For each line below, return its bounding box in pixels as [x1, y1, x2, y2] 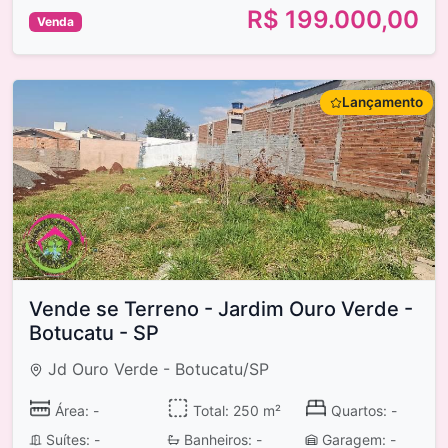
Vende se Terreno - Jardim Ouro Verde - [29, 297, 413, 322]
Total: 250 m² [188, 401, 281, 419]
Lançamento [342, 94, 423, 111]
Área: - [50, 401, 99, 419]
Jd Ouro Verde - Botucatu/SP [43, 359, 270, 380]
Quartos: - [326, 401, 397, 419]
